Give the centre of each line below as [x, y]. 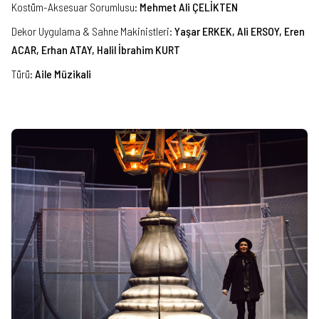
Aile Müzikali [63, 73]
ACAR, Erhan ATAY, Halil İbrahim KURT [96, 49]
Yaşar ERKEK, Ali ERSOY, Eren [240, 31]
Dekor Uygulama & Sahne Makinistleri [90, 31]
